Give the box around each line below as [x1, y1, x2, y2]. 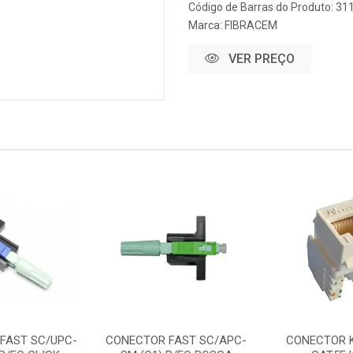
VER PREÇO [225, 51, 295, 66]
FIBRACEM [225, 19, 277, 32]
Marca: [188, 19, 225, 32]
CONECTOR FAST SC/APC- [106, 333, 247, 347]
